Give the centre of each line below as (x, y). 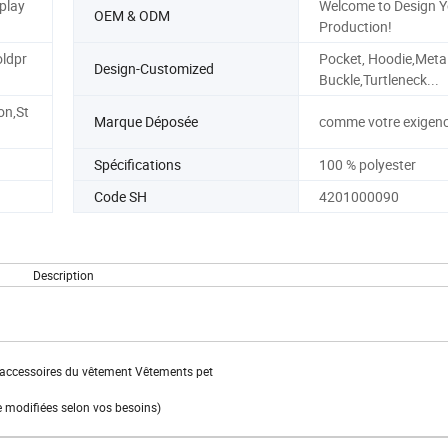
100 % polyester (367, 164)
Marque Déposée (146, 122)
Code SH (120, 196)
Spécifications (137, 164)
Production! (355, 26)
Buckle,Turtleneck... (378, 79)
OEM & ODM (132, 16)
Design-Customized (154, 69)
